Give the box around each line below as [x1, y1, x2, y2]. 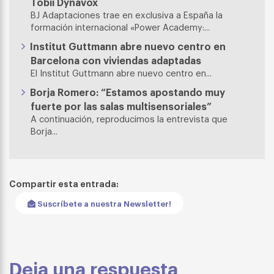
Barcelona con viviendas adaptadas [31, 53, 201, 67]
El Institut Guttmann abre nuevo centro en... [31, 67, 212, 78]
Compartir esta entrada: [9, 177, 119, 189]
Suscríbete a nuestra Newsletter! [35, 198, 171, 209]
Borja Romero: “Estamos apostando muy [30, 85, 226, 98]
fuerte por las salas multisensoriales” [31, 99, 212, 113]
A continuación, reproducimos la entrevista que [31, 113, 228, 124]
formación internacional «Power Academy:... [31, 21, 210, 32]
